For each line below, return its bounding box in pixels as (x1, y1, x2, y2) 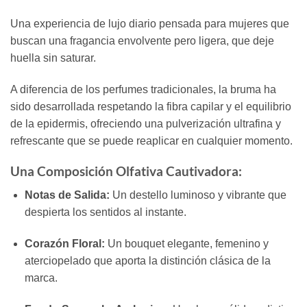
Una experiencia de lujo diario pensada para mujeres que (10, 17, 289, 29)
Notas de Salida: (24, 188, 110, 201)
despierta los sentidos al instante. (24, 206, 186, 218)
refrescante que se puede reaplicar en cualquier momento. (10, 134, 293, 147)
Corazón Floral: (24, 237, 105, 249)
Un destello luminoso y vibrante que (109, 188, 286, 201)
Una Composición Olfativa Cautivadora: (10, 163, 242, 180)
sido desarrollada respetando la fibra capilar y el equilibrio (10, 100, 291, 112)
